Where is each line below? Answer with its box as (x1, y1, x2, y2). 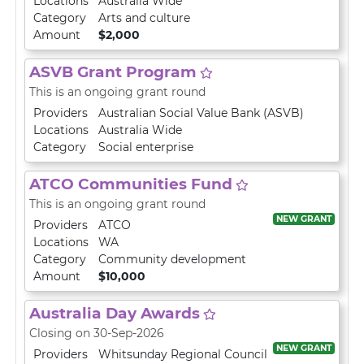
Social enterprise (98, 140, 193, 154)
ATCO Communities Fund (29, 175, 232, 193)
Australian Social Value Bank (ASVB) (98, 106, 304, 120)
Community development (98, 252, 246, 266)
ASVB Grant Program (29, 63, 197, 81)
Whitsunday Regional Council (98, 347, 267, 362)
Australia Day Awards (29, 304, 200, 323)
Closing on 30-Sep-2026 (29, 326, 164, 340)
